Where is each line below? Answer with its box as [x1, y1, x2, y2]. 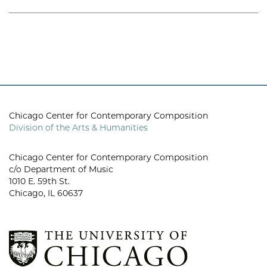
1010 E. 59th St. [9, 176, 70, 187]
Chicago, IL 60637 [9, 188, 83, 198]
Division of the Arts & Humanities [9, 122, 148, 133]
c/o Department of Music [9, 164, 113, 175]
